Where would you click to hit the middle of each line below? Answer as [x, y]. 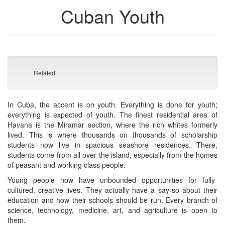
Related [44, 72]
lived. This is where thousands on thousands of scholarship [113, 134]
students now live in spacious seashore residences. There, [113, 144]
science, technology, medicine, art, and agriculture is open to [113, 210]
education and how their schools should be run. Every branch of [113, 200]
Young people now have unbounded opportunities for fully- [113, 180]
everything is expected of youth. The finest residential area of [113, 114]
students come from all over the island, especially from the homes [113, 154]
